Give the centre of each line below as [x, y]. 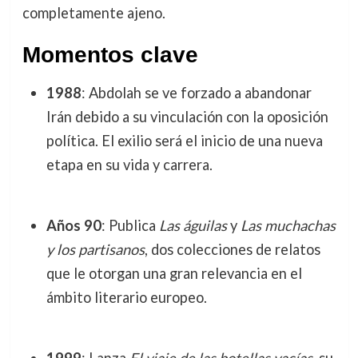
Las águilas [193, 225]
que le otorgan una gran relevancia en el [174, 273]
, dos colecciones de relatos [232, 249]
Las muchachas [288, 225]
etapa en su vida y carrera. [129, 164]
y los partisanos [95, 249]
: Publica [130, 225]
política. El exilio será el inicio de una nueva [184, 140]
